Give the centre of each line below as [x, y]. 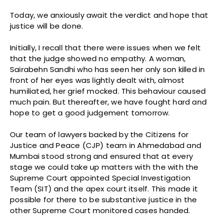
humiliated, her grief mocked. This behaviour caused [108, 91]
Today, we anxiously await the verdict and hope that [109, 15]
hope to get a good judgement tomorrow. [90, 113]
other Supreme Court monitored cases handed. [100, 211]
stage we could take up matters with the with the [104, 167]
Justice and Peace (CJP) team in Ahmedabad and [106, 146]
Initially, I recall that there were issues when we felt [106, 48]
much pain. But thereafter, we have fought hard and [109, 102]
